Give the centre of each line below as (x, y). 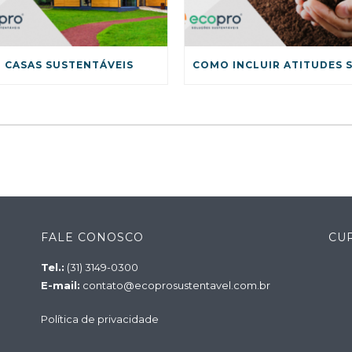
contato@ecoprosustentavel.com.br (176, 285)
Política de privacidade (99, 319)
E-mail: (60, 285)
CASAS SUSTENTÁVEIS (69, 65)
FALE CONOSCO (92, 237)
